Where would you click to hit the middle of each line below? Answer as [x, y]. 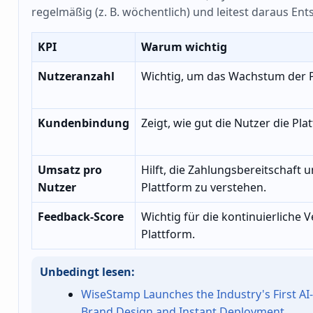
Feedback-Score [81, 217]
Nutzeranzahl [76, 77]
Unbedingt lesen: [87, 272]
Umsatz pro [70, 170]
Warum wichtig [184, 47]
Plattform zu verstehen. [204, 188]
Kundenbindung [83, 123]
